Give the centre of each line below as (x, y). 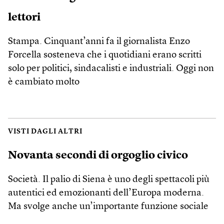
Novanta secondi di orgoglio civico (98, 155)
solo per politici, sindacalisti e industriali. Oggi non (111, 68)
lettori (24, 17)
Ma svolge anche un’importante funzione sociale (108, 206)
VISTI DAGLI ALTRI (45, 131)
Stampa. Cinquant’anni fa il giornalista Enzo (99, 41)
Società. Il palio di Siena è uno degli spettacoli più (109, 179)
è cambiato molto (44, 82)
